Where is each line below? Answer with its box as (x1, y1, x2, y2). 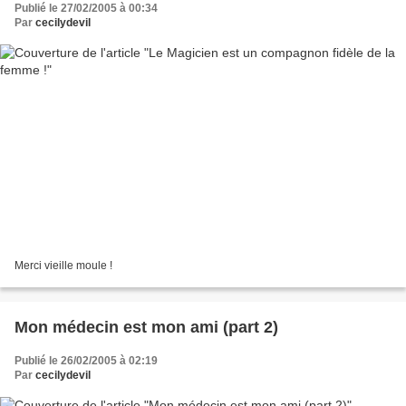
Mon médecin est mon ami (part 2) (14, 317, 278, 336)
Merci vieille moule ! (14, 258, 112, 272)
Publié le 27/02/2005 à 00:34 (14, 2, 158, 15)
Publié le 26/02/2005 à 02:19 (14, 353, 158, 367)
